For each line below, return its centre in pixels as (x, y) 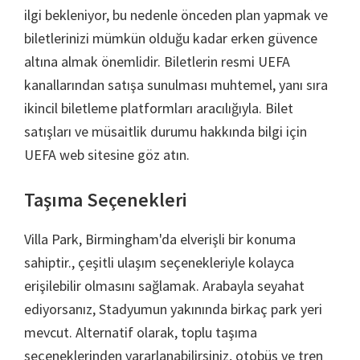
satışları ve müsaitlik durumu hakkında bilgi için (166, 131)
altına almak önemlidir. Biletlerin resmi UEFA (157, 61)
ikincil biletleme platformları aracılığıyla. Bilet (159, 108)
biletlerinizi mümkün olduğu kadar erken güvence (171, 38)
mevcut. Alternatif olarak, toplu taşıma (141, 332)
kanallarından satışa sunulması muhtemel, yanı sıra (176, 85)
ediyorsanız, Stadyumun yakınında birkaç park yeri (173, 309)
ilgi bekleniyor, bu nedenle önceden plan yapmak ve (176, 15)
